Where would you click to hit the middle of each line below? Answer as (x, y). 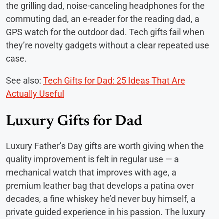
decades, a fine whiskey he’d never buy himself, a (101, 198)
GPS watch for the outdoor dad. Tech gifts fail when (105, 32)
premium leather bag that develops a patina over (100, 185)
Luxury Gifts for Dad (74, 121)
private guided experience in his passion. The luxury (106, 212)
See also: (24, 80)
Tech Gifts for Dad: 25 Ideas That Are (114, 80)
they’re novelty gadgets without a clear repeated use (108, 45)
